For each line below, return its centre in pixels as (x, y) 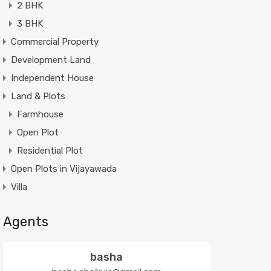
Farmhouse (40, 114)
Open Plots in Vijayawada (64, 168)
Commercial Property (54, 41)
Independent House (52, 78)
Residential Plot (50, 150)
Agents (25, 221)
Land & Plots (38, 96)
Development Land (51, 60)
